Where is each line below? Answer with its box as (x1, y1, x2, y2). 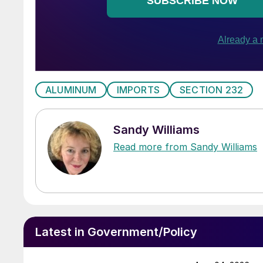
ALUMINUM (45, 83, 97, 96)
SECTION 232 (180, 83, 244, 96)
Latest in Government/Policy (35, 224, 197, 239)
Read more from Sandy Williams (113, 140, 257, 153)
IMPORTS (116, 83, 160, 96)
